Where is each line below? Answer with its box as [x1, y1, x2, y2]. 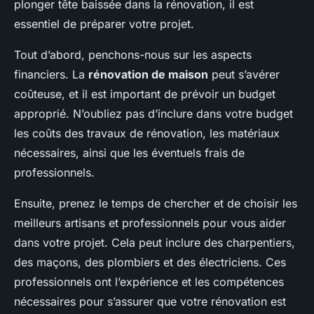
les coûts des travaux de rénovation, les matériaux [14, 126, 280, 141]
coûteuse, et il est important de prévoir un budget [14, 87, 275, 102]
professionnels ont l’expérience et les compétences [14, 275, 284, 289]
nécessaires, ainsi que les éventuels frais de [14, 146, 245, 161]
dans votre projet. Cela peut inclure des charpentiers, [14, 235, 295, 250]
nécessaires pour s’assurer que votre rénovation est [14, 294, 286, 309]
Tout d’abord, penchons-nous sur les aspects [14, 48, 252, 62]
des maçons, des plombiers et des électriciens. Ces [14, 255, 286, 270]
